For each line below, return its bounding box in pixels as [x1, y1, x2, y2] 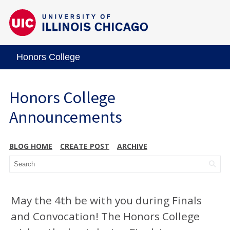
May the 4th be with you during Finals [11, 193, 202, 207]
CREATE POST [60, 141, 109, 151]
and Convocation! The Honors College [11, 208, 200, 223]
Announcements [9, 106, 122, 127]
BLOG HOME [9, 141, 52, 151]
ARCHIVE [117, 141, 147, 151]
